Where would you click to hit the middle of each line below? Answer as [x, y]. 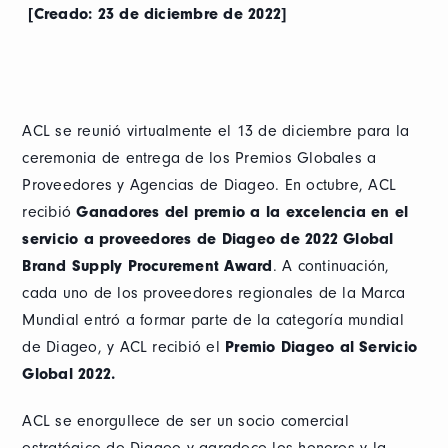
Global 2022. [69, 374]
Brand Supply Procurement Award [147, 266]
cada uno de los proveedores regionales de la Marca [214, 293]
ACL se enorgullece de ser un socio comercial [185, 421]
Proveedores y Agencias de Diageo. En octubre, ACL [209, 185]
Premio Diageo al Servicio [321, 347]
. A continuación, [331, 266]
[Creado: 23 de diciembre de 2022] [157, 14]
